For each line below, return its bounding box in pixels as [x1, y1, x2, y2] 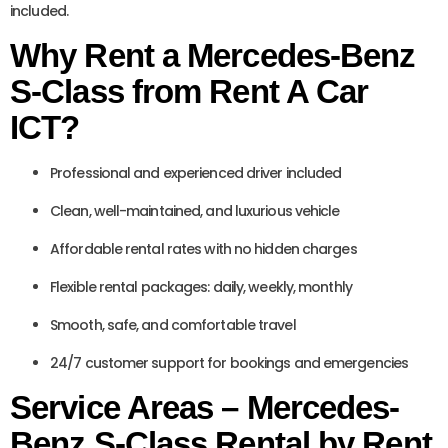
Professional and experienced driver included [50, 163, 342, 184]
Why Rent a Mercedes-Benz [10, 37, 416, 75]
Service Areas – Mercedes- [10, 389, 400, 427]
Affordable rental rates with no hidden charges [50, 239, 357, 260]
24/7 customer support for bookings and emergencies [50, 353, 408, 374]
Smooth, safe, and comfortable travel [50, 315, 296, 336]
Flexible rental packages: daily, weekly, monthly [50, 277, 352, 298]
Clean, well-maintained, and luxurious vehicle [50, 201, 340, 222]
